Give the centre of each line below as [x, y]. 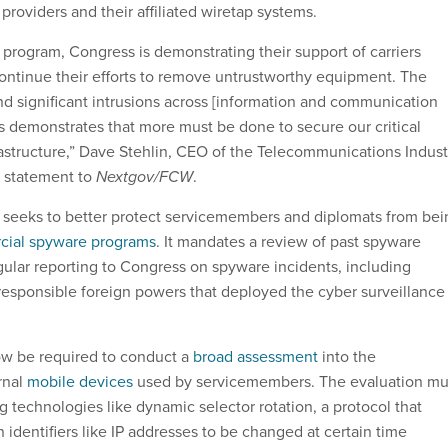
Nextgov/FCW [144, 177]
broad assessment [255, 357]
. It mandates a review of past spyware [288, 242]
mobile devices [80, 382]
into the [347, 357]
